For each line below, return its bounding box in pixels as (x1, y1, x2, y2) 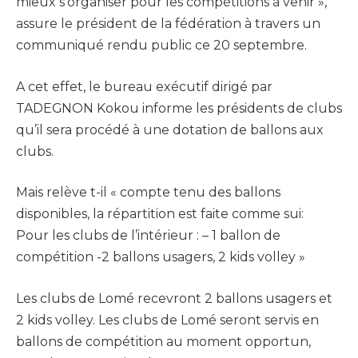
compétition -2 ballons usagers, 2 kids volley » (16, 249, 305, 265)
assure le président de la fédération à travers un (16, 16, 320, 32)
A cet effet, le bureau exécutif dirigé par (16, 78, 272, 94)
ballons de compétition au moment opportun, (16, 333, 311, 349)
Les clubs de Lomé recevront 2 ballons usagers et (16, 290, 332, 306)
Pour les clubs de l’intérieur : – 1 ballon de (16, 228, 280, 244)
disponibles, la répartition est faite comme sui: (16, 206, 304, 222)
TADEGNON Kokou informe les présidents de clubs (16, 100, 342, 116)
